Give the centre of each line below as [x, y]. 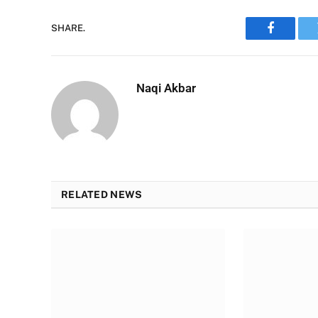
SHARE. [68, 28]
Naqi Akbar [166, 88]
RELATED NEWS [102, 194]
